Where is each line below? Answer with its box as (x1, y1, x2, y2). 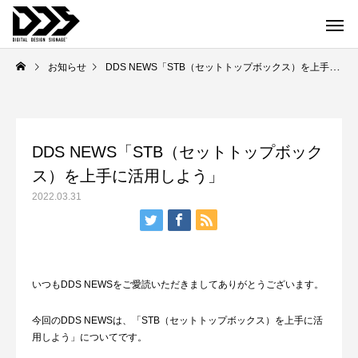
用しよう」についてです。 (32, 332, 147, 343)
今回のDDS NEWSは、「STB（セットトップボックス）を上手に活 (32, 315, 323, 326)
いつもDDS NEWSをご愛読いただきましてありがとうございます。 (32, 279, 324, 290)
